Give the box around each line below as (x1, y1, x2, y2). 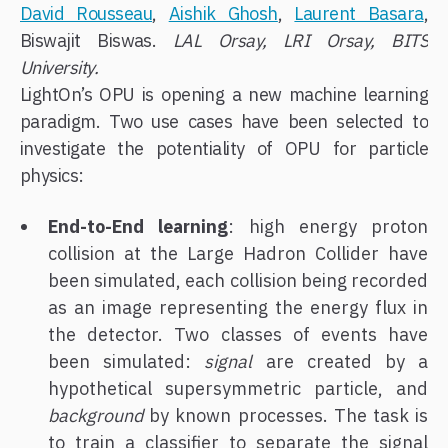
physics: (20, 163, 84, 187)
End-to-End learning (48, 214, 229, 238)
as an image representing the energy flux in (48, 295, 428, 319)
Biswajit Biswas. (20, 28, 173, 52)
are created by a (252, 349, 429, 373)
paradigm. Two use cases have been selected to (20, 109, 428, 133)
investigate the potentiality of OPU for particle (20, 136, 428, 160)
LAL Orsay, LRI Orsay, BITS (172, 28, 428, 52)
